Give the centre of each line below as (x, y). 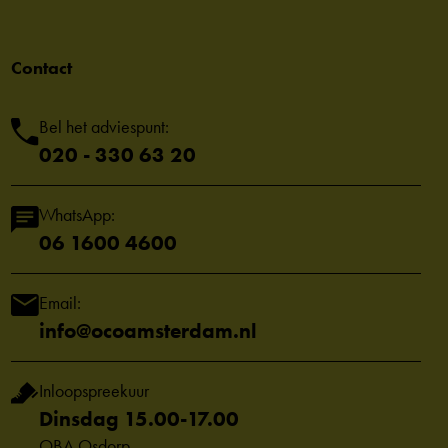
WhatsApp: (77, 215)
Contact (41, 68)
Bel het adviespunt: (104, 127)
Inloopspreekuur (94, 391)
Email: (60, 303)
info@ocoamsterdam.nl (148, 330)
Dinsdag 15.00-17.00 (139, 418)
